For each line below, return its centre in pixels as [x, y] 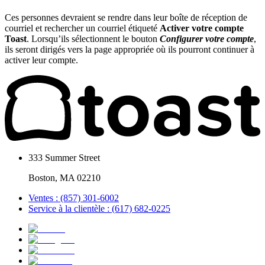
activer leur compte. [41, 60]
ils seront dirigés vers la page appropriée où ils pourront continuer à [130, 50]
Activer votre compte [202, 28]
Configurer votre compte [207, 39]
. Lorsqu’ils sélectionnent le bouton [93, 39]
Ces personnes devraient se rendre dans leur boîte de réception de [126, 18]
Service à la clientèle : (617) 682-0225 [99, 209]
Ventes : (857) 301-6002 [74, 198]
